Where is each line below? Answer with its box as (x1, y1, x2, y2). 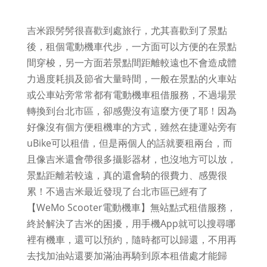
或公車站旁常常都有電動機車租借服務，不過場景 (26, 88, 237, 101)
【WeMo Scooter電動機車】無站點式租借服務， (26, 200, 236, 214)
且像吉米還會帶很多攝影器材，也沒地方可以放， (26, 152, 237, 166)
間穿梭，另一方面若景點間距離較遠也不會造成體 (26, 55, 237, 69)
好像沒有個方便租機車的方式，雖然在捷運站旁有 (26, 120, 237, 133)
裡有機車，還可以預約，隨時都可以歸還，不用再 (26, 232, 237, 246)
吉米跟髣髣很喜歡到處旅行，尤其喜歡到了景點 (26, 23, 227, 37)
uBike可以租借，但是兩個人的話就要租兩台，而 (26, 136, 232, 150)
